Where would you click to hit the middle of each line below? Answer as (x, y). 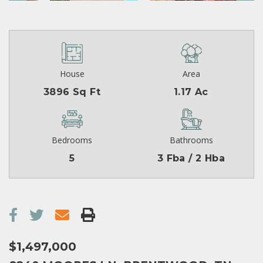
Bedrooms (72, 140)
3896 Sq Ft (72, 92)
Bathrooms (191, 140)
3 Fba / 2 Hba (191, 159)
